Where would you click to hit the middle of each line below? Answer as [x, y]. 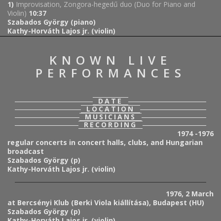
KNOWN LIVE [110, 60]
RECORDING [110, 125]
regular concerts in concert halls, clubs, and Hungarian [105, 143]
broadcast [26, 151]
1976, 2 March [190, 194]
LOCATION [110, 109]
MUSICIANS [110, 117]
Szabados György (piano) [52, 22]
